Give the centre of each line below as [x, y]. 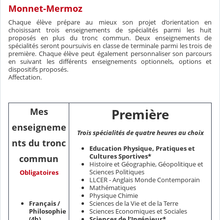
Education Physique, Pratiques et [142, 149]
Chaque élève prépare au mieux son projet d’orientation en [110, 22]
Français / [44, 204]
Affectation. [25, 77]
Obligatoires [39, 172]
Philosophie [48, 211]
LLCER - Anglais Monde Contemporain [145, 180]
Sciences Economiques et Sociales [138, 211]
